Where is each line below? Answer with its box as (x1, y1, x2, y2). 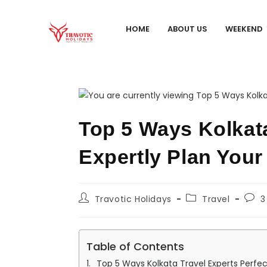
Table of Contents (86, 239, 184, 254)
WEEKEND (225, 23, 263, 35)
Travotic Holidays (94, 193, 172, 206)
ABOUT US (167, 23, 208, 35)
